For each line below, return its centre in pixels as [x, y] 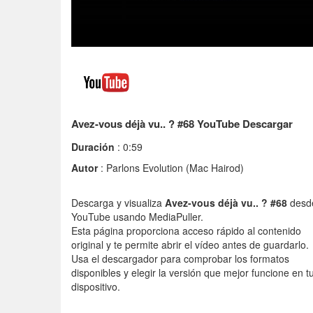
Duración [93, 147]
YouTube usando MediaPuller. [137, 217]
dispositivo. [96, 287]
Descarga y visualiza [118, 203]
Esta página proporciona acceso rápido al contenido [186, 231]
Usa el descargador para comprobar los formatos [180, 259]
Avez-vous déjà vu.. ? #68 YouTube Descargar [182, 124]
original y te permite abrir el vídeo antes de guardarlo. [190, 245]
